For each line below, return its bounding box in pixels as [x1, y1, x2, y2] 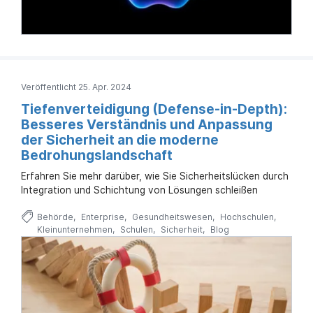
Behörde [36, 211, 73, 222]
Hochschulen [219, 211, 274, 222]
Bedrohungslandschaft [21, 147, 173, 163]
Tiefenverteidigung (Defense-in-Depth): [21, 101, 287, 117]
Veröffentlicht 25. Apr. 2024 [21, 81, 131, 92]
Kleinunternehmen [36, 224, 112, 235]
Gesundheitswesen [131, 211, 212, 222]
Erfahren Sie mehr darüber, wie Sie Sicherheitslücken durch [21, 170, 289, 182]
